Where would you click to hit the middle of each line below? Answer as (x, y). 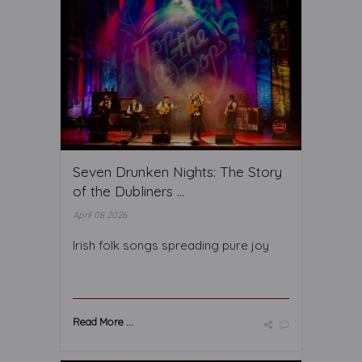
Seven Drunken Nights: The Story (177, 172)
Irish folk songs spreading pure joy (171, 245)
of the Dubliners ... (128, 191)
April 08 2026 (100, 215)
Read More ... (103, 322)
